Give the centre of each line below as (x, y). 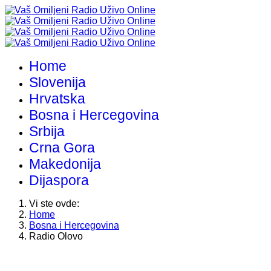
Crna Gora (62, 148)
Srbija (47, 131)
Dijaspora (59, 180)
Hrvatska (57, 99)
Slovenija (57, 82)
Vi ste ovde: (57, 204)
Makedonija (65, 164)
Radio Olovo (56, 236)
